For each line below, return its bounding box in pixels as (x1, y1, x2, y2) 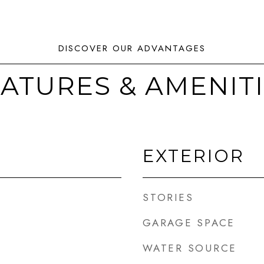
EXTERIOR (143, 146, 245, 166)
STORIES (143, 190, 194, 204)
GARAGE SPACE (143, 216, 235, 230)
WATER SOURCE (143, 241, 237, 255)
